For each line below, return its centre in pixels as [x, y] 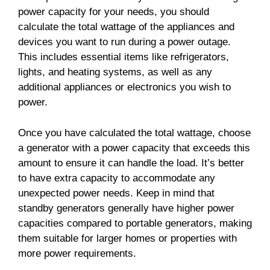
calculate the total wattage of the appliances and [126, 27]
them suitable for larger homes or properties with [127, 238]
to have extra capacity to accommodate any [117, 178]
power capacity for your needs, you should [114, 12]
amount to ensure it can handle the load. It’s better [131, 163]
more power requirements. [77, 253]
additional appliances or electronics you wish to [124, 87]
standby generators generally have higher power [126, 208]
